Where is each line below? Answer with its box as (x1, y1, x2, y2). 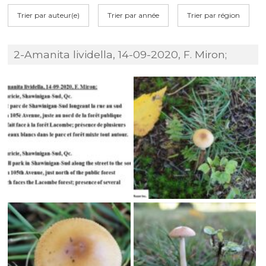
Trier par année (107, 10, 160, 20)
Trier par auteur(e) (17, 10, 80, 20)
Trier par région (187, 10, 240, 20)
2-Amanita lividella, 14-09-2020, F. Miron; (14, 47, 227, 61)
